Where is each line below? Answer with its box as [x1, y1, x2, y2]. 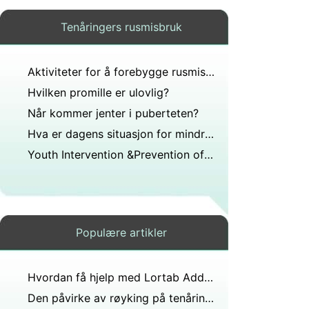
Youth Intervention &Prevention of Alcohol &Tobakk [204, 148, 213, 161]
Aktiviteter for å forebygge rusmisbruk [206, 65, 215, 79]
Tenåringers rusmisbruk [60, 20, 182, 34]
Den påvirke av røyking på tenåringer [205, 291, 214, 305]
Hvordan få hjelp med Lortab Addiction [204, 270, 213, 284]
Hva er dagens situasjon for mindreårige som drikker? [205, 127, 214, 141]
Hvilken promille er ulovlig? [28, 86, 169, 99]
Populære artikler [75, 226, 167, 239]
